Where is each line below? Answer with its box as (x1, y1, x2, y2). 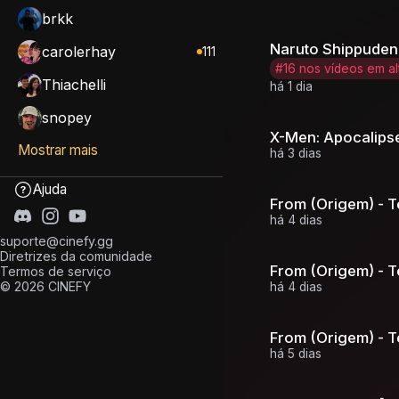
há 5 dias (270, 346, 322, 361)
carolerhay (42, 43, 116, 61)
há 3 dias (270, 145, 322, 160)
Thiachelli (42, 76, 106, 94)
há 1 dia (270, 78, 313, 94)
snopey (42, 109, 92, 127)
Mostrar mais (18, 141, 98, 159)
